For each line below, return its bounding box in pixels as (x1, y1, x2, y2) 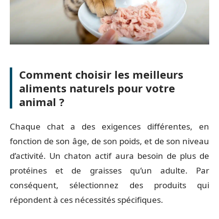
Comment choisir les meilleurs (19, 66, 183, 82)
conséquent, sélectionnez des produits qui (10, 179, 209, 191)
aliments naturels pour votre (19, 80, 175, 95)
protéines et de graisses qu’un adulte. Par (10, 165, 209, 176)
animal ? (19, 94, 65, 109)
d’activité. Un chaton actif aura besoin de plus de (10, 150, 209, 162)
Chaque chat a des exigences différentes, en (10, 121, 209, 132)
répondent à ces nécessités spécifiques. (10, 194, 163, 206)
